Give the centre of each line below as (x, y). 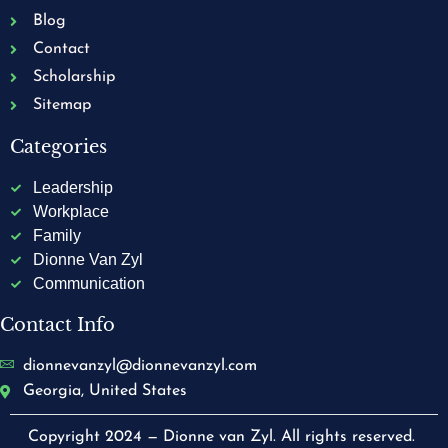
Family (56, 235)
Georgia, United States (104, 391)
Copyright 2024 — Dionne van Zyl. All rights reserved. (224, 437)
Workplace (70, 211)
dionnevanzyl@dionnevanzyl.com (139, 366)
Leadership (72, 187)
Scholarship (73, 77)
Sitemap (61, 105)
